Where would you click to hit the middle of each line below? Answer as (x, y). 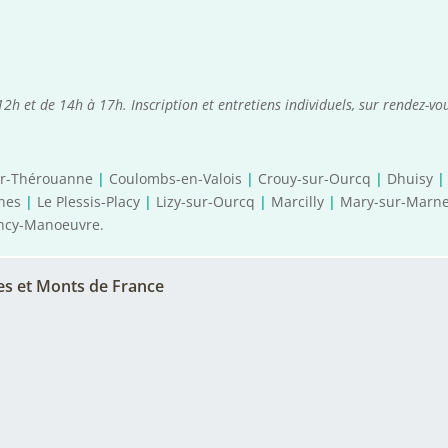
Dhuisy (410, 179)
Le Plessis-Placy (89, 202)
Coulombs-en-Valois (176, 179)
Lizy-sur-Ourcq (206, 202)
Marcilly (298, 202)
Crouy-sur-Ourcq (315, 179)
